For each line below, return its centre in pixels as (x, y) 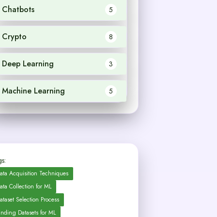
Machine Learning (33, 91)
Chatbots (18, 9)
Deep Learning (28, 63)
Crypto (14, 36)
